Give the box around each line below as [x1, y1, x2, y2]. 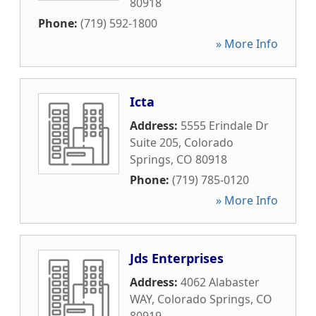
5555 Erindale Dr [181, 118, 269, 133]
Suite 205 [130, 135, 178, 150]
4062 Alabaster [181, 274, 260, 290]
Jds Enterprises [130, 250, 224, 267]
